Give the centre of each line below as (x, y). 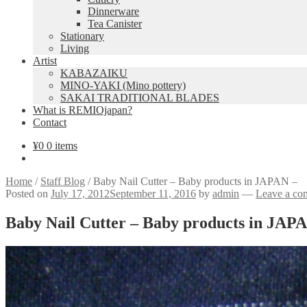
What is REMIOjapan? (83, 110)
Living (75, 48)
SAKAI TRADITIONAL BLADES (140, 98)
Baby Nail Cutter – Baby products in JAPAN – (195, 181)
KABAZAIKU (94, 73)
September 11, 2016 (153, 194)
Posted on (28, 194)
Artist (45, 61)
